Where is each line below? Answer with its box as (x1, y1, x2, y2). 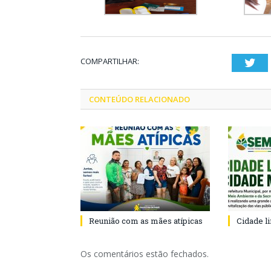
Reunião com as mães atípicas (89, 215, 203, 226)
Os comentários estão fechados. (80, 247, 209, 260)
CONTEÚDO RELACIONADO (89, 93, 190, 105)
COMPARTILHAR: (80, 55, 139, 67)
